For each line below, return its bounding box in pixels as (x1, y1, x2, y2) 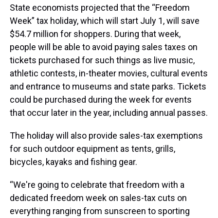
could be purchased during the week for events (10, 94, 192, 105)
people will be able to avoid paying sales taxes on (10, 42, 198, 53)
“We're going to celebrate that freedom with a (10, 180, 184, 190)
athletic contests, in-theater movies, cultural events (10, 68, 208, 79)
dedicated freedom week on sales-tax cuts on (10, 193, 187, 203)
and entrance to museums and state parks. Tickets (10, 81, 206, 92)
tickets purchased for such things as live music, (10, 55, 195, 66)
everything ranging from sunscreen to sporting (10, 206, 190, 217)
